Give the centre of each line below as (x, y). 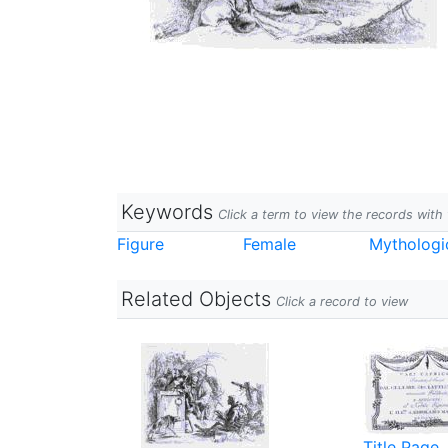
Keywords (167, 212)
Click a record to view (342, 301)
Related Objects (196, 299)
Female (269, 244)
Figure (140, 244)
